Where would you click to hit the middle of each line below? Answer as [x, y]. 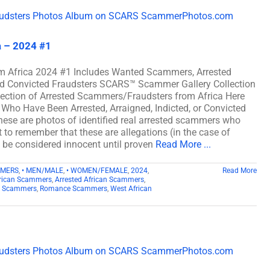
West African [131, 188]
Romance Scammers [74, 188]
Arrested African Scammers [99, 179]
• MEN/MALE [42, 170]
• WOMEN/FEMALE [97, 170]
